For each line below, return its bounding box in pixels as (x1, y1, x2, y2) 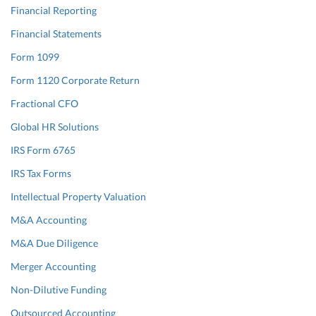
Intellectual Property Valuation (11, 190, 146, 202)
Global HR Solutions (11, 120, 99, 133)
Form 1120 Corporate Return (11, 73, 140, 86)
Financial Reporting (11, 4, 97, 16)
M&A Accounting (11, 213, 87, 226)
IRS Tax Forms (11, 166, 71, 179)
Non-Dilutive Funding (11, 283, 107, 296)
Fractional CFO (11, 97, 78, 109)
